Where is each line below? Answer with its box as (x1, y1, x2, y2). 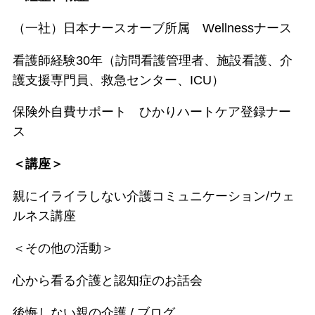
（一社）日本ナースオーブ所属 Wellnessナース (12, 20, 292, 35)
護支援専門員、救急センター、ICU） (12, 72, 224, 87)
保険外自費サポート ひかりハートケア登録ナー (12, 105, 291, 120)
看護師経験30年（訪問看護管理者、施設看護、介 (12, 53, 292, 67)
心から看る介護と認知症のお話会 (12, 274, 202, 288)
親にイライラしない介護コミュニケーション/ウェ (12, 189, 295, 204)
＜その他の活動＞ (12, 241, 114, 256)
